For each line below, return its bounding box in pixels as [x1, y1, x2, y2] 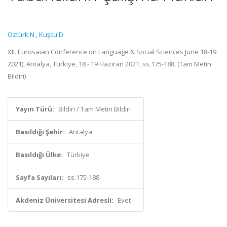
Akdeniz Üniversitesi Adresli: [16, 196, 113, 205]
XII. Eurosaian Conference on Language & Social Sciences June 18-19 [8, 47, 216, 56]
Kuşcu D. [39, 30, 65, 39]
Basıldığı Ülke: [16, 150, 63, 159]
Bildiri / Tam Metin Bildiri [58, 104, 131, 113]
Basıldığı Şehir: [16, 127, 65, 136]
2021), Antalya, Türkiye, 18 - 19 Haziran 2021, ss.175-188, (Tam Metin [8, 59, 211, 68]
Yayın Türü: [16, 104, 54, 113]
